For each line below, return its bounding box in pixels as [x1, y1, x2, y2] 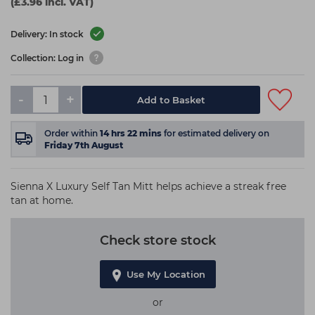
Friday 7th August [44, 140, 123, 150]
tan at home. [11, 194, 73, 207]
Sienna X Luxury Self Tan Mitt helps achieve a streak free [11, 180, 286, 193]
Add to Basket [137, 94, 206, 105]
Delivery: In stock [11, 29, 86, 40]
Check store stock [99, 233, 216, 248]
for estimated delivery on [164, 128, 269, 139]
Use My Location [126, 269, 205, 280]
